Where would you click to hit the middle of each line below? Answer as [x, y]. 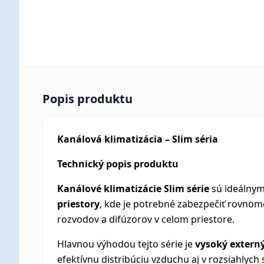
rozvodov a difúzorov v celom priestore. [146, 219]
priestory [78, 204]
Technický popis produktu [118, 164]
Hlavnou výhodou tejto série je [126, 244]
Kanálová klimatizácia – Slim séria [138, 139]
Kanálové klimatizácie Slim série [133, 189]
